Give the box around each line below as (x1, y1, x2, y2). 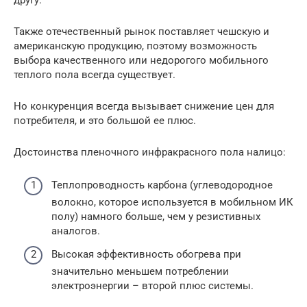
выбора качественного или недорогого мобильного (14, 53, 269, 66)
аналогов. (51, 225, 100, 238)
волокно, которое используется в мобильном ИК (51, 196, 293, 209)
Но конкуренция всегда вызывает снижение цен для (14, 99, 274, 112)
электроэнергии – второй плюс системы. (51, 279, 254, 292)
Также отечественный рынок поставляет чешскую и (14, 25, 269, 38)
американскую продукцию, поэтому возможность (14, 39, 257, 52)
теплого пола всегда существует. (14, 68, 175, 81)
